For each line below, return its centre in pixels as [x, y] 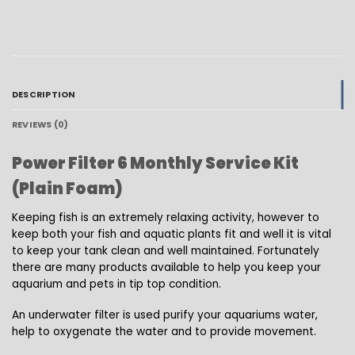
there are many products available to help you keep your [166, 267]
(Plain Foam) [67, 188]
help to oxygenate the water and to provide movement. [164, 331]
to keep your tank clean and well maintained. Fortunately [166, 250]
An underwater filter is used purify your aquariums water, [165, 315]
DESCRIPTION [44, 95]
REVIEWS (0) [40, 125]
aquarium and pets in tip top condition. [116, 284]
